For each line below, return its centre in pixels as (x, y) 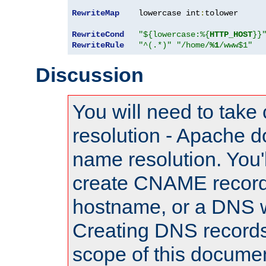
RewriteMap (96, 13)
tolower (221, 13)
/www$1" (236, 45)
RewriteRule (98, 45)
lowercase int (160, 13)
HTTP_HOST (231, 34)
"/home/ (193, 45)
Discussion (90, 75)
